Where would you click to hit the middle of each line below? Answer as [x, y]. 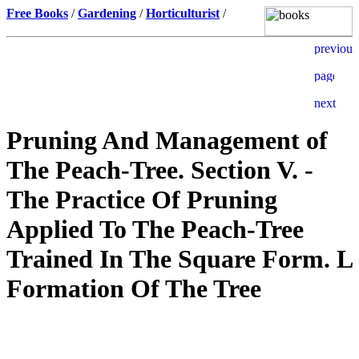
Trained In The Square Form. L [179, 259]
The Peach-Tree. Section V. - [160, 170]
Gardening [107, 13]
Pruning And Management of [167, 141]
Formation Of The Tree [134, 289]
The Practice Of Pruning [142, 200]
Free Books [37, 13]
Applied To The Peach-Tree [155, 230]
